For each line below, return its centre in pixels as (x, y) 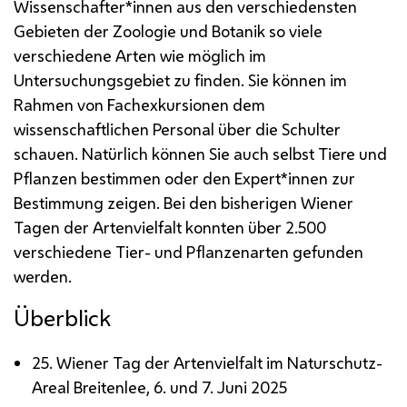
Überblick (62, 318)
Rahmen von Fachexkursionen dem (139, 104)
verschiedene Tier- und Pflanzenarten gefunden (189, 251)
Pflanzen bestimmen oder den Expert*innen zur (184, 178)
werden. (43, 276)
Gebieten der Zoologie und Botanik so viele (168, 30)
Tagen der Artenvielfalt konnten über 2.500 (170, 227)
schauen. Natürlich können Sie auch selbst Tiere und (200, 153)
